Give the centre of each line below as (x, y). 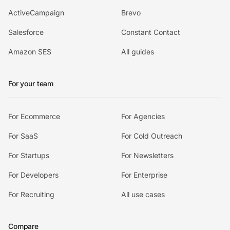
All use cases (143, 194)
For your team (31, 83)
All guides (138, 52)
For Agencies (143, 116)
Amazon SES (30, 52)
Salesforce (26, 32)
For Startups (29, 155)
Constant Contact (151, 32)
